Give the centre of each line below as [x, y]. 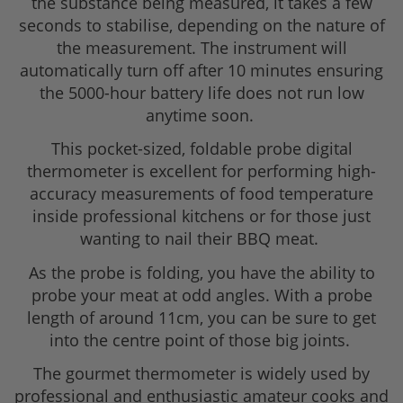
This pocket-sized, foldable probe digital [201, 149]
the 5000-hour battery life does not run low [201, 92]
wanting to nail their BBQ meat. [201, 239]
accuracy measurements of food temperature [201, 194]
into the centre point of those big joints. [201, 340]
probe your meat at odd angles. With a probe [201, 295]
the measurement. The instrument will [201, 47]
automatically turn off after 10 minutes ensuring [201, 70]
